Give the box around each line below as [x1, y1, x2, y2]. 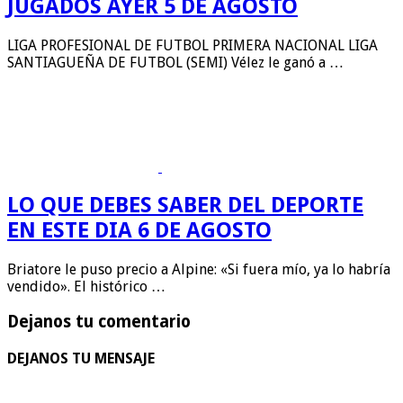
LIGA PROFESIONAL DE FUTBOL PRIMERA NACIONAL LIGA [7, 36, 378, 54]
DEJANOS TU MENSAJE [7, 350, 155, 368]
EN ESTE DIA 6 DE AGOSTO [7, 218, 272, 244]
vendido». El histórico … [7, 278, 166, 296]
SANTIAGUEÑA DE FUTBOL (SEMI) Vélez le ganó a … [7, 53, 344, 71]
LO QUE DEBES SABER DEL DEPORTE [7, 193, 363, 219]
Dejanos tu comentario [7, 312, 191, 332]
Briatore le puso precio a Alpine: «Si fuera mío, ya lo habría [7, 261, 390, 279]
